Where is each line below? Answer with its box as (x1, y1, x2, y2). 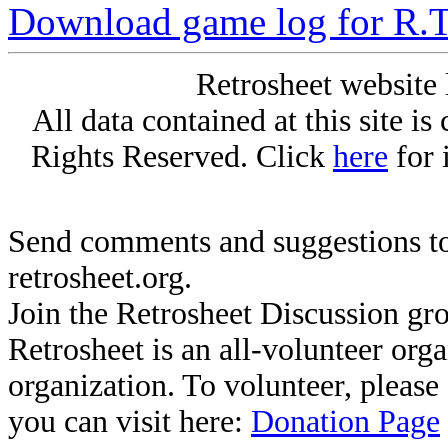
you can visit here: (8, 404, 251, 440)
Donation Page (251, 404, 440, 440)
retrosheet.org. (8, 260, 192, 296)
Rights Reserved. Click (31, 139, 333, 175)
